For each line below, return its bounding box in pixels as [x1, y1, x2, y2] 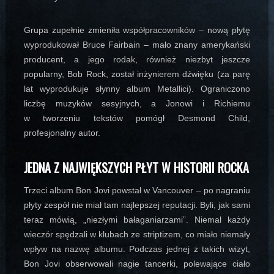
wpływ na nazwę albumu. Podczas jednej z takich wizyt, [23, 244, 251, 254]
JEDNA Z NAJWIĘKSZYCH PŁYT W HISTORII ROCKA [23, 158, 249, 177]
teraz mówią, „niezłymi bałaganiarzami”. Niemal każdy [23, 215, 251, 225]
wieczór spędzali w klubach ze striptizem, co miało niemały [23, 229, 251, 240]
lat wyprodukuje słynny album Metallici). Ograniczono [23, 84, 251, 94]
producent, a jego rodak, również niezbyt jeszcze [23, 54, 251, 65]
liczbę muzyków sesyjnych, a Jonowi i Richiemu [23, 98, 251, 109]
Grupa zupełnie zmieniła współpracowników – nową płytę [23, 25, 251, 35]
